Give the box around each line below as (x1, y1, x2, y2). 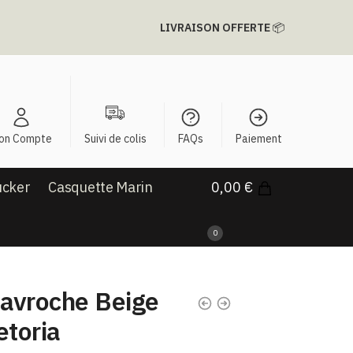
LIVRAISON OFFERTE (160, 20, 270, 35)
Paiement (235, 132, 282, 146)
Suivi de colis (84, 132, 147, 146)
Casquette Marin (48, 178, 153, 196)
